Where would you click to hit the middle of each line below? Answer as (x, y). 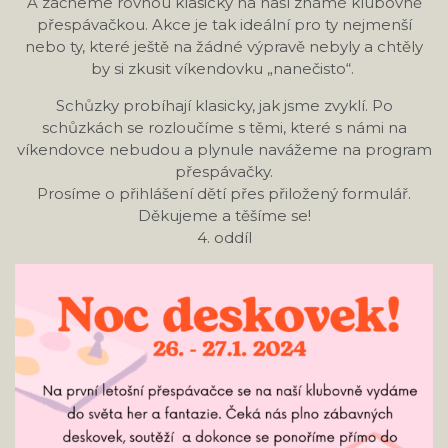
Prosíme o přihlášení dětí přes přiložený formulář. (224, 193)
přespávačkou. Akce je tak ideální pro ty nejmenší (224, 24)
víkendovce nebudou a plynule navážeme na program (224, 149)
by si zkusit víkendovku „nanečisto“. (224, 68)
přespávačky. (224, 171)
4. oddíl (224, 237)
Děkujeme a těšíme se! (224, 215)
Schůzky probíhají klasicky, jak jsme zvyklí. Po (224, 105)
